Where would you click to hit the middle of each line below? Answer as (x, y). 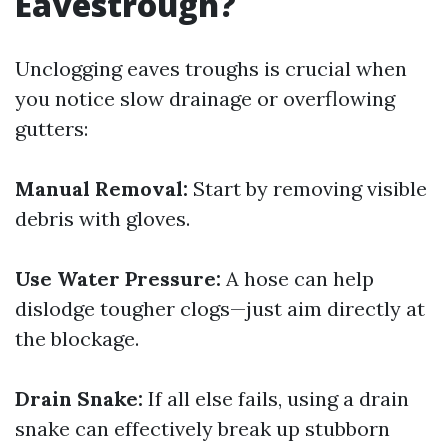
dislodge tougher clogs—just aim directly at (220, 308)
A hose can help (297, 278)
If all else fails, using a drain (276, 398)
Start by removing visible (307, 188)
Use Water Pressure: (118, 278)
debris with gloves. (102, 218)
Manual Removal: (101, 188)
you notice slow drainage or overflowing (205, 98)
